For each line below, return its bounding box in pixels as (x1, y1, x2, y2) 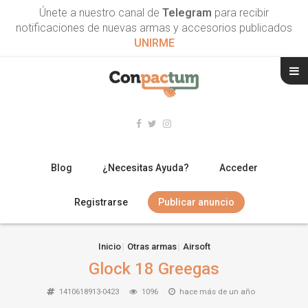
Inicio (98, 241, 121, 252)
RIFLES (14, 232, 47, 244)
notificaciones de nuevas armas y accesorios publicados (16, 21, 292, 34)
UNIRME (133, 36, 175, 49)
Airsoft (182, 241, 210, 252)
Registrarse (74, 196, 128, 208)
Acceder (219, 162, 258, 173)
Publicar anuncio (157, 196, 234, 208)
